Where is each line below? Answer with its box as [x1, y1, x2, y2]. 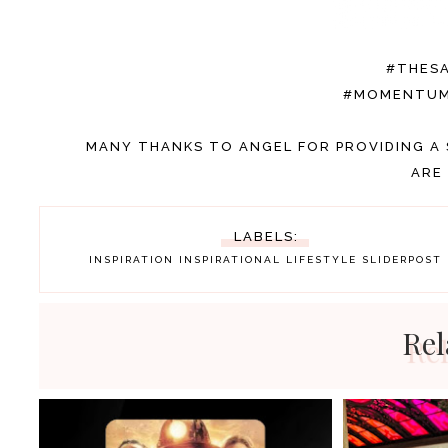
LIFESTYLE [285, 253, 357, 265]
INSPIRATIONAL [178, 253, 281, 265]
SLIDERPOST [361, 253, 442, 265]
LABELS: [234, 228, 300, 244]
